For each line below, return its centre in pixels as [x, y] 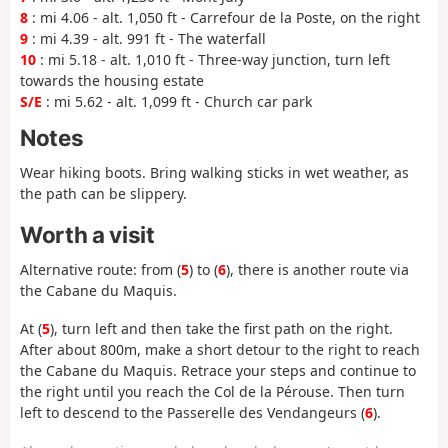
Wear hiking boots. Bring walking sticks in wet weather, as [214, 173]
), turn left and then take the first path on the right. [221, 329]
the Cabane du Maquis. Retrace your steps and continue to [218, 371]
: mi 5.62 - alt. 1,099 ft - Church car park [177, 102]
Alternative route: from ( [100, 269]
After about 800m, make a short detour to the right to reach [220, 350]
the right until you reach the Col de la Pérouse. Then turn [212, 392]
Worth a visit [87, 234]
